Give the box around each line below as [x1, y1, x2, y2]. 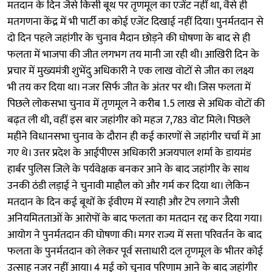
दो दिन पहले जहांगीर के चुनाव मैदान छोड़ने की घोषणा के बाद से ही [7, 29, 250, 47]
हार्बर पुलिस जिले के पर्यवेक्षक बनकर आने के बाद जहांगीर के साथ [7, 160, 250, 178]
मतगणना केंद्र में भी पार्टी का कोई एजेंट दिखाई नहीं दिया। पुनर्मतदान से [7, 12, 263, 31]
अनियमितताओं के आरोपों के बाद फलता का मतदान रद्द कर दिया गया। [7, 209, 262, 228]
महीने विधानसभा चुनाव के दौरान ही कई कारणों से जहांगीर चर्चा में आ [7, 127, 260, 146]
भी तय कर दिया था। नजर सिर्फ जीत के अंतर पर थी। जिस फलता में [7, 78, 251, 97]
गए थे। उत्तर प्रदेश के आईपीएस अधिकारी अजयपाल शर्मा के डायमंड [7, 143, 251, 162]
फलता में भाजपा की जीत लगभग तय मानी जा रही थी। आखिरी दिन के [7, 45, 259, 64]
